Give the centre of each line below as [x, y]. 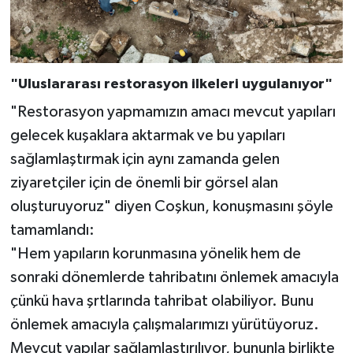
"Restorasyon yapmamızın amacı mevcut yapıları [173, 111]
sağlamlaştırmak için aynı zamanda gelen [145, 159]
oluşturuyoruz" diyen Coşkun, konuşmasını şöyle [171, 206]
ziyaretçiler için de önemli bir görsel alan [144, 182]
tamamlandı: [52, 230]
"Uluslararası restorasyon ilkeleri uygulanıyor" [171, 85]
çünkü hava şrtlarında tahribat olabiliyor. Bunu [162, 301]
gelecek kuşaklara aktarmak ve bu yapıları [147, 135]
